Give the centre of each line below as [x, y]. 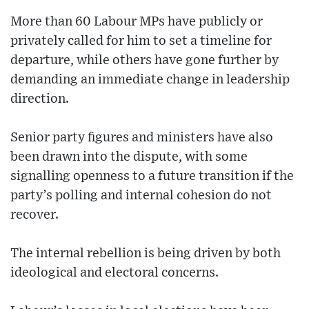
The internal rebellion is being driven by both [146, 254]
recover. [34, 215]
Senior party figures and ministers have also [142, 138]
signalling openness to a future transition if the [152, 177]
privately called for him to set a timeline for [141, 41]
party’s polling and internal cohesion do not [141, 196]
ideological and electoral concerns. [114, 273]
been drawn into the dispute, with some [129, 157]
